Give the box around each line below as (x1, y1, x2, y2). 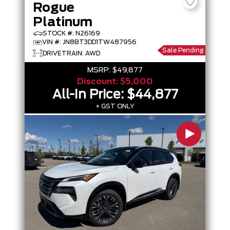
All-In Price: (52, 89, 127, 101)
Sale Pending (162, 47, 203, 53)
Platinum (33, 16, 92, 29)
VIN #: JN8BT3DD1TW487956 (42, 39, 137, 45)
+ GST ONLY (95, 103, 135, 109)
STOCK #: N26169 (43, 30, 100, 36)
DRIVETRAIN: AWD (43, 50, 100, 56)
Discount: (77, 78, 120, 86)
